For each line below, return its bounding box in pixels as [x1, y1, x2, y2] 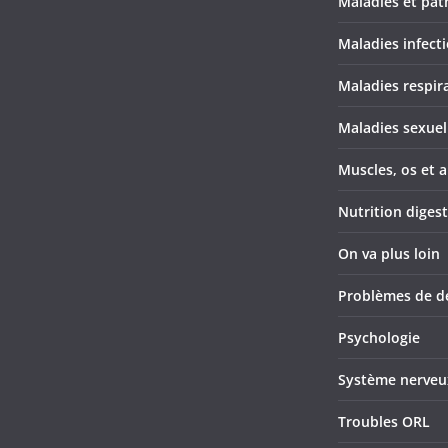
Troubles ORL [338, 412, 430, 432]
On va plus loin [338, 244, 440, 264]
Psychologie [338, 328, 420, 348]
